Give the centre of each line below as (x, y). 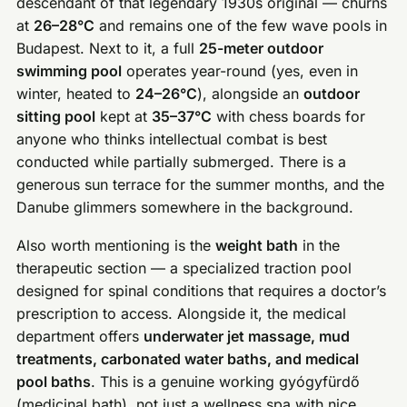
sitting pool (56, 116)
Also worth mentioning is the (116, 246)
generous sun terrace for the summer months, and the (201, 184)
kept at (124, 116)
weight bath (257, 246)
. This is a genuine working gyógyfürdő (226, 382)
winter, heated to (76, 93)
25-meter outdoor (262, 48)
